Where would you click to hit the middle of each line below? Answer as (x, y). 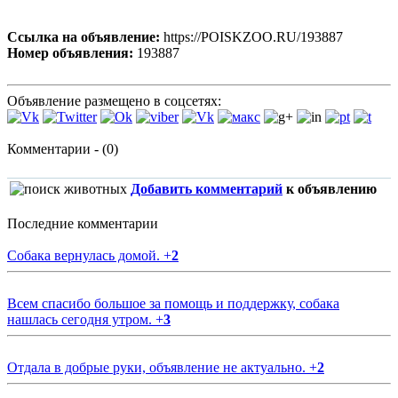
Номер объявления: (70, 52)
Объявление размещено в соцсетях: (114, 100)
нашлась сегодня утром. (81, 319)
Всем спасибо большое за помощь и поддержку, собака (173, 303)
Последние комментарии (83, 223)
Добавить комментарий (207, 188)
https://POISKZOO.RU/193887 (251, 36)
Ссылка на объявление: (84, 36)
